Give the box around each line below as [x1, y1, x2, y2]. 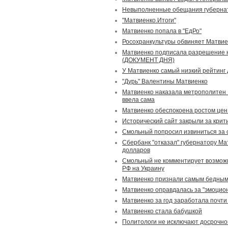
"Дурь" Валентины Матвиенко [122, 78, 208, 85]
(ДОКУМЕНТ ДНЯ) [122, 56, 175, 64]
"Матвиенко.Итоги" [122, 17, 176, 24]
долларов [122, 147, 150, 154]
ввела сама [122, 96, 155, 103]
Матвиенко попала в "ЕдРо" [122, 27, 202, 35]
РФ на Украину [122, 165, 164, 172]
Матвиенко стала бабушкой [122, 208, 202, 215]
